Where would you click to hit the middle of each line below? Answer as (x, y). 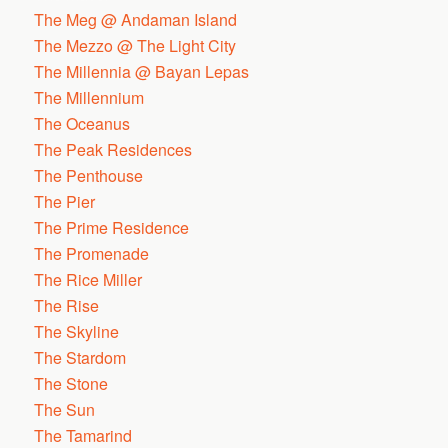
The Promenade (92, 253)
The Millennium (89, 97)
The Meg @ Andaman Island (136, 19)
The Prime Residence (112, 227)
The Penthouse (89, 175)
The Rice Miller (88, 279)
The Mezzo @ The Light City (135, 45)
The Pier (65, 201)
